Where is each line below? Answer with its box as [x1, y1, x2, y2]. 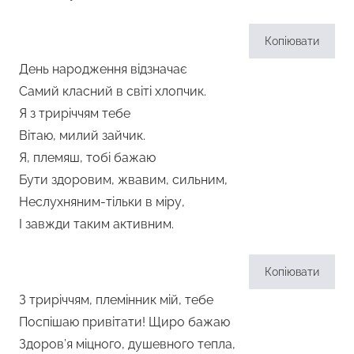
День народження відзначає [19, 61, 187, 77]
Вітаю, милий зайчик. [19, 127, 145, 143]
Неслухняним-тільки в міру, [19, 194, 185, 209]
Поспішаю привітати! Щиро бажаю [19, 314, 230, 330]
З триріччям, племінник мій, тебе [19, 292, 213, 307]
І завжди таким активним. [19, 216, 174, 232]
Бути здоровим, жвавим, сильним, [19, 171, 228, 187]
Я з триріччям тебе [19, 105, 130, 121]
